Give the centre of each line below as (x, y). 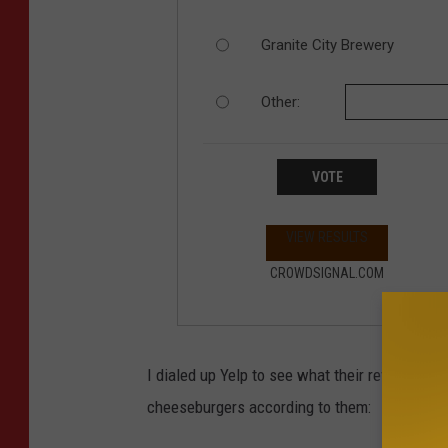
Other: (280, 101)
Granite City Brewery (327, 44)
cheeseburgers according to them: (259, 407)
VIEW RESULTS (327, 237)
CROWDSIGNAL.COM (327, 273)
